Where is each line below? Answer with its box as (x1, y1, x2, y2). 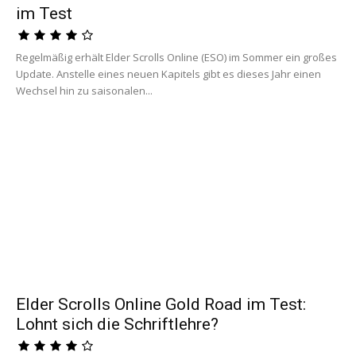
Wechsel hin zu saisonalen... (16, 83, 153, 98)
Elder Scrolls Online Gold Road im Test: (16, 295, 306, 315)
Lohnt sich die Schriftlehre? (16, 315, 219, 335)
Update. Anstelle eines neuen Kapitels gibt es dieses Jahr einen (16, 66, 321, 81)
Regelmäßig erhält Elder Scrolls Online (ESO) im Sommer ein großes (16, 49, 337, 64)
